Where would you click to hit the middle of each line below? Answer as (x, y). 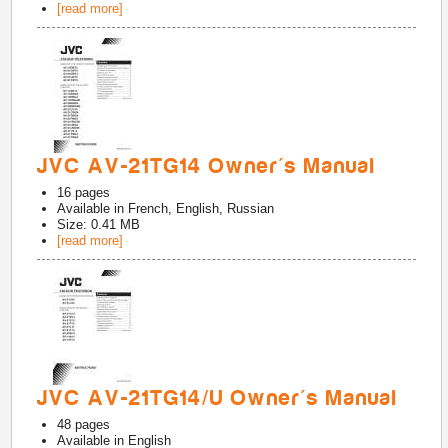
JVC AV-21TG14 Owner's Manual (207, 166)
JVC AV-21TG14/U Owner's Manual (218, 398)
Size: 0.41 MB (99, 224)
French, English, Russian (201, 208)
